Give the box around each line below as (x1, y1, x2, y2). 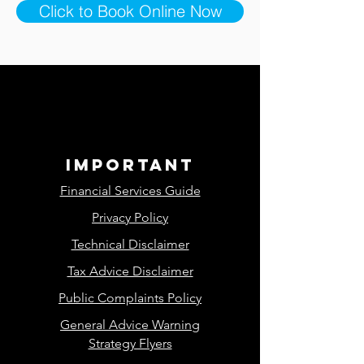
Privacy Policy (92, 210, 168, 225)
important (66, 154, 194, 175)
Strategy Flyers (88, 336, 172, 351)
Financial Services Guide (59, 183, 201, 198)
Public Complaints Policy (58, 290, 201, 305)
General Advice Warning (60, 317, 200, 332)
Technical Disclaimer (71, 236, 189, 252)
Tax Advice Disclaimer (67, 263, 193, 279)
